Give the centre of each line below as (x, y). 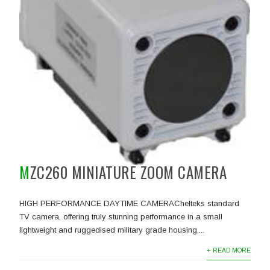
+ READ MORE (228, 251)
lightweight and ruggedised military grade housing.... (112, 230)
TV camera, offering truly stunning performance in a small (121, 217)
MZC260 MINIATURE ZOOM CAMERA (128, 172)
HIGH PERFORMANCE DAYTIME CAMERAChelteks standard (130, 204)
